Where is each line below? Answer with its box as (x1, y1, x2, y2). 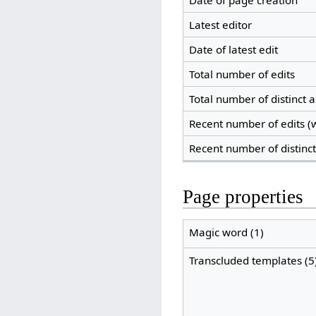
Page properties (183, 186, 304, 208)
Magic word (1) (188, 225, 264, 240)
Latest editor (188, 18, 252, 32)
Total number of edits (188, 67, 295, 82)
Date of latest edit (188, 42, 278, 57)
